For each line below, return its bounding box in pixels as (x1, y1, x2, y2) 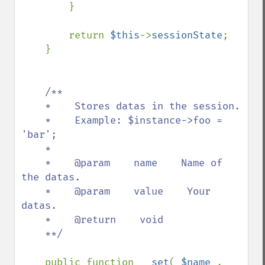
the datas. (21, 171, 80, 183)
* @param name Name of (21, 157, 45, 169)
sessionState (151, 29, 222, 41)
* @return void (21, 214, 45, 226)
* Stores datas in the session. (21, 100, 45, 112)
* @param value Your (21, 185, 45, 198)
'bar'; (21, 128, 57, 141)
